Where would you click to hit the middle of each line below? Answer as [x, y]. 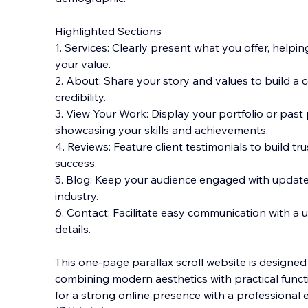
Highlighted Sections [108, 31]
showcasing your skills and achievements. [162, 130]
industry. [77, 196]
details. [73, 229]
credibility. [80, 97]
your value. [83, 64]
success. [76, 163]
